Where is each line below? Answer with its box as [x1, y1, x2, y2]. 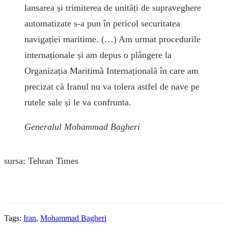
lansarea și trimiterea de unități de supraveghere [24, 2, 201, 13]
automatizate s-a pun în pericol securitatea [24, 18, 180, 28]
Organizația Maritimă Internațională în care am [24, 65, 198, 76]
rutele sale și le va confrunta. [24, 97, 131, 107]
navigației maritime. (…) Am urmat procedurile [24, 34, 201, 44]
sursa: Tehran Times [4, 155, 78, 166]
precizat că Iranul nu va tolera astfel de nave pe [24, 81, 199, 92]
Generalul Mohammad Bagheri [24, 122, 140, 132]
